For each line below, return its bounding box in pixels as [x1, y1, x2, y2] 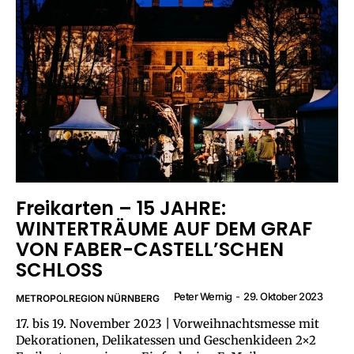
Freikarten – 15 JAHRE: [16, 195, 226, 222]
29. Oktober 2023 [243, 290, 322, 303]
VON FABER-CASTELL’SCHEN [16, 236, 284, 263]
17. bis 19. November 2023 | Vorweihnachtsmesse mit [16, 316, 319, 332]
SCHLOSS [16, 257, 103, 284]
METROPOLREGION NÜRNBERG [16, 292, 160, 305]
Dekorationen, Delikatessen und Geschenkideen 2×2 [16, 333, 296, 348]
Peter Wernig [173, 290, 232, 303]
